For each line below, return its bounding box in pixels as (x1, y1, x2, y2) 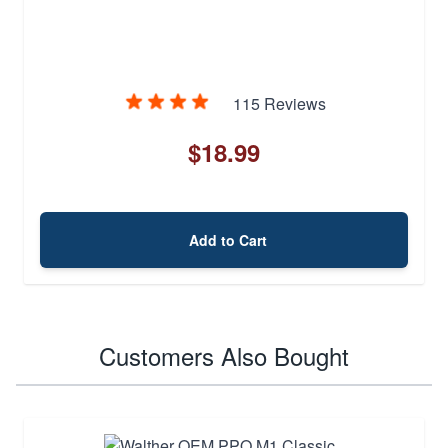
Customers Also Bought (99, 337, 349, 373)
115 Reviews (232, 91, 326, 115)
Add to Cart (189, 229, 267, 250)
